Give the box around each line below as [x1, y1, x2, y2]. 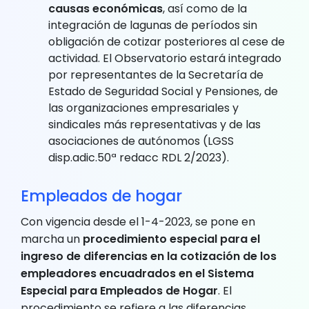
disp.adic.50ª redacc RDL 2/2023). [48, 149, 229, 166]
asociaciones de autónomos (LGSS [48, 132, 234, 149]
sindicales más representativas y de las [48, 116, 261, 132]
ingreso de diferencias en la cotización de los [21, 248, 277, 264]
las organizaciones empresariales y [48, 99, 239, 116]
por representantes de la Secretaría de [48, 66, 263, 83]
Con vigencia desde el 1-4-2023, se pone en [21, 213, 255, 230]
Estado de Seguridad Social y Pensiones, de [48, 83, 278, 99]
